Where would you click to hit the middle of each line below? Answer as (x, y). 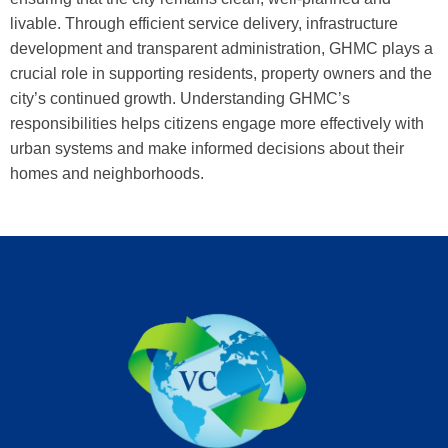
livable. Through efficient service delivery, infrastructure (204, 23)
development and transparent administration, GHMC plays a (221, 48)
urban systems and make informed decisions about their (207, 148)
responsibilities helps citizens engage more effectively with (217, 123)
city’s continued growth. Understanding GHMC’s (180, 98)
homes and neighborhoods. (107, 173)
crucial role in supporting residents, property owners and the (221, 73)
